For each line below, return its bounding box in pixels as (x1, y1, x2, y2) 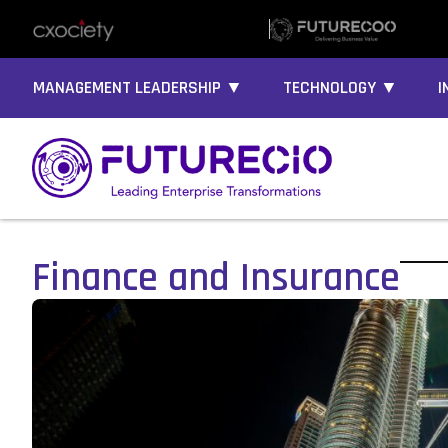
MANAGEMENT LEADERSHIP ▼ (33, 77, 243, 99)
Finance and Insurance (32, 253, 400, 305)
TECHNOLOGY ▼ (283, 77, 398, 99)
